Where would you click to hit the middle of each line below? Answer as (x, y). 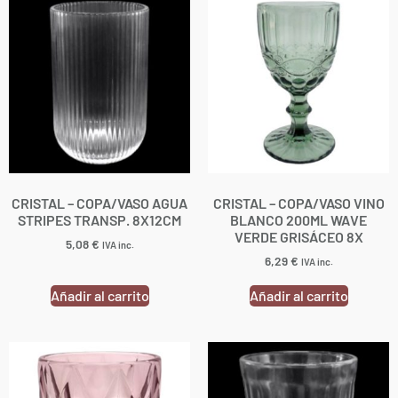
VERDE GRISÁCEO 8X (298, 236)
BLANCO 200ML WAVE (298, 219)
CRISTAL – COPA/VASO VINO (298, 203)
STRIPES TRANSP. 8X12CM (99, 219)
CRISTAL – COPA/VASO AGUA (99, 203)
